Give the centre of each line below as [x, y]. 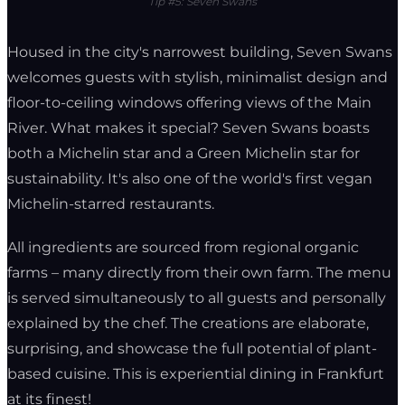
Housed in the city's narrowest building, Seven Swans [200, 52]
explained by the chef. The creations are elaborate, [188, 323]
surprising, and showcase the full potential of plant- [192, 348]
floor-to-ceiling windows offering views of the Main [189, 102]
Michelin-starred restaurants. [111, 203]
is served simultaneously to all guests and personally [197, 297]
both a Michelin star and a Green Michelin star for [184, 153]
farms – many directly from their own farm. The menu [199, 272]
